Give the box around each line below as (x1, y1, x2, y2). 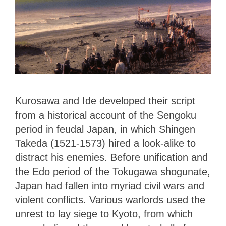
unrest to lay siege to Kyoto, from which (15, 208, 193, 220)
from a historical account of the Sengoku (15, 109, 196, 121)
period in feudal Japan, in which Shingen (15, 124, 195, 135)
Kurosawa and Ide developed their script (15, 95, 195, 107)
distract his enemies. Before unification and (15, 152, 208, 163)
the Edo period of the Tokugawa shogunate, (15, 166, 210, 178)
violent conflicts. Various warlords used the (15, 194, 205, 206)
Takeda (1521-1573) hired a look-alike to (15, 138, 196, 149)
